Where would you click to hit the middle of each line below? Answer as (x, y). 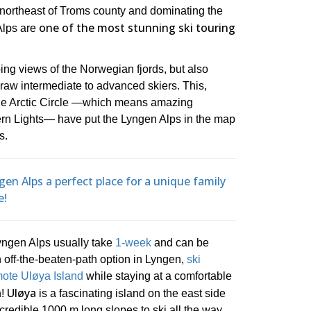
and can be (180, 243)
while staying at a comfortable (158, 276)
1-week (133, 243)
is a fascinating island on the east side (131, 294)
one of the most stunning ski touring (137, 28)
